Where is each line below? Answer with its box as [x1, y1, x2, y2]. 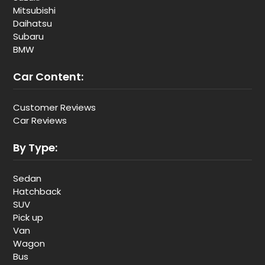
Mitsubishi [13, 4, 56, 17]
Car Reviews [13, 114, 67, 127]
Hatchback [13, 185, 61, 198]
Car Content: [13, 69, 83, 84]
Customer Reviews [13, 101, 96, 114]
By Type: [13, 140, 57, 155]
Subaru [13, 30, 44, 43]
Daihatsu [13, 17, 52, 30]
